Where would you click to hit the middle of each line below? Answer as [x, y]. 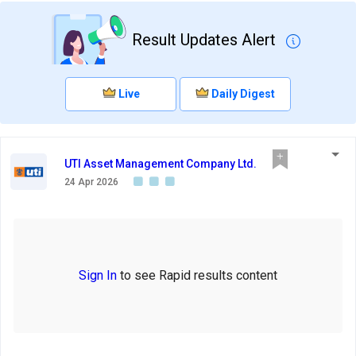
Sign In [98, 276]
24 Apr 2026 [91, 182]
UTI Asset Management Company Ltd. [161, 164]
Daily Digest [243, 94]
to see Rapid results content [199, 276]
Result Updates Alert [206, 39]
